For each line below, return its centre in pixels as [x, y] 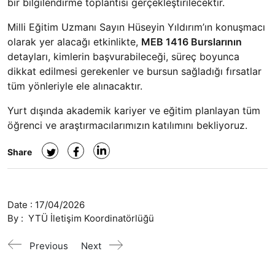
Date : [21, 205]
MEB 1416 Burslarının [192, 42]
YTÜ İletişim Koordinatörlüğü [91, 218]
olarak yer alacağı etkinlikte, [74, 42]
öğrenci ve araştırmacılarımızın [79, 125]
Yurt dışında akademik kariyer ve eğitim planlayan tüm [134, 110]
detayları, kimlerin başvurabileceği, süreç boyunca [123, 56]
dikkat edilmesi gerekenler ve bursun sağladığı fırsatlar [134, 71]
